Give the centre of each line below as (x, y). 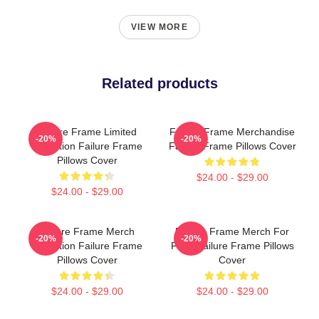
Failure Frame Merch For (232, 232)
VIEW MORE (159, 27)
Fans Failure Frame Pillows (232, 246)
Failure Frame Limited (87, 132)
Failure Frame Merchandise (232, 132)
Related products (159, 84)
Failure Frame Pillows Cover (232, 146)
